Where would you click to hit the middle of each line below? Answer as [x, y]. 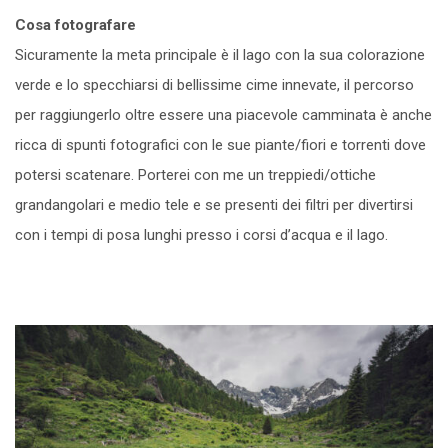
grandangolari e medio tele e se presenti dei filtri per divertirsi [214, 204]
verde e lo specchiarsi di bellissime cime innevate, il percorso [214, 84]
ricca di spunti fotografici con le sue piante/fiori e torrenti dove [220, 144]
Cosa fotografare [75, 24]
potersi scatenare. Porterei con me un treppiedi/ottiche [195, 174]
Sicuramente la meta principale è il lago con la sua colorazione [220, 54]
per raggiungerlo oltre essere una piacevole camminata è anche [223, 114]
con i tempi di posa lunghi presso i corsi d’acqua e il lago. [201, 234]
